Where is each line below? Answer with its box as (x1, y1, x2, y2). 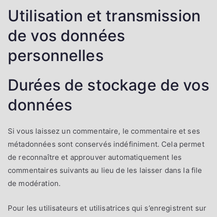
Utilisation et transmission (8, 6, 201, 25)
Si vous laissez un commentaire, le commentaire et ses (8, 126, 200, 136)
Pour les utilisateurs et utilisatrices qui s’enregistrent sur (8, 203, 207, 213)
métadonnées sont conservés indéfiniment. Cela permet (8, 139, 204, 149)
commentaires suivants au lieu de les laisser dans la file (8, 165, 202, 175)
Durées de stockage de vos (8, 75, 209, 94)
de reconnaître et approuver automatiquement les (8, 152, 182, 162)
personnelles (8, 46, 104, 65)
